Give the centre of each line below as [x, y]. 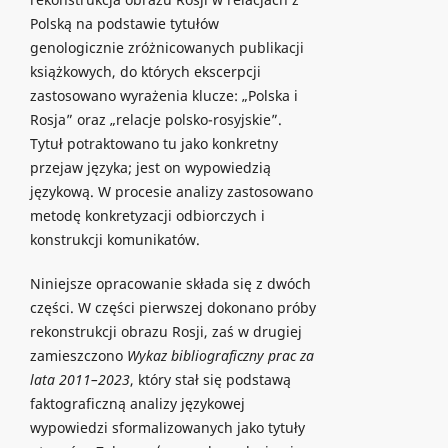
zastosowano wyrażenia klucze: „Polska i [163, 95]
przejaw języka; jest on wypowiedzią [150, 167]
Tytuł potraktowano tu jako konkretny [153, 143]
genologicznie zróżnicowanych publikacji [166, 47]
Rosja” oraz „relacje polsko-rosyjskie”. [155, 119]
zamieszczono [78, 355]
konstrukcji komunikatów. [114, 239]
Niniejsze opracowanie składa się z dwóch [170, 283]
